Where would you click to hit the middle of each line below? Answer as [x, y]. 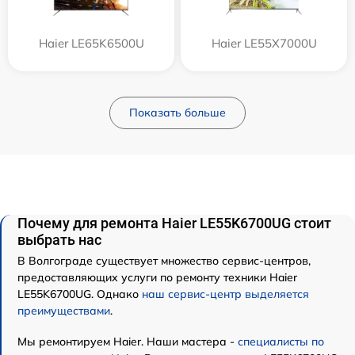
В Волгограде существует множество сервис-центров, [164, 260]
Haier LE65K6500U [91, 43]
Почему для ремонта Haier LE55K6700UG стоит [174, 223]
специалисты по [281, 341]
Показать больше [177, 112]
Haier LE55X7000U [264, 43]
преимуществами [64, 310]
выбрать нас [59, 239]
